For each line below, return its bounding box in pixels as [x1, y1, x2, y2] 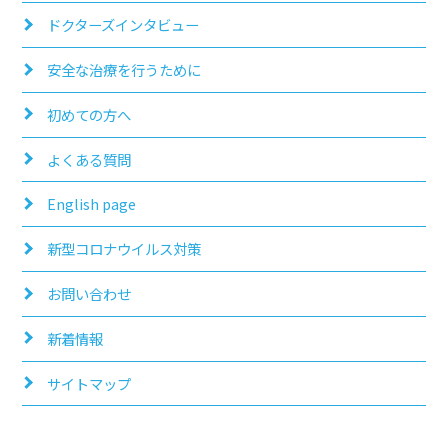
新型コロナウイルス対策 [47, 238, 202, 260]
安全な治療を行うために [47, 58, 202, 80]
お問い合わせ [47, 282, 132, 304]
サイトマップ [47, 372, 132, 394]
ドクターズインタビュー [47, 14, 200, 36]
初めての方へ [47, 103, 132, 125]
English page [47, 193, 137, 215]
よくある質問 [47, 148, 132, 170]
